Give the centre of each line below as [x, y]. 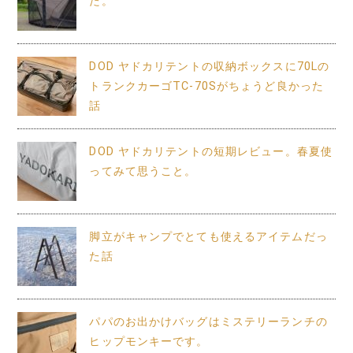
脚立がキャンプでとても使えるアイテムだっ [208, 236]
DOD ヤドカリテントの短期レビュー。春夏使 [211, 151]
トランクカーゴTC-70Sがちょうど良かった [207, 86]
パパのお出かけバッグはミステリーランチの [208, 321]
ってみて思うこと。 [143, 171]
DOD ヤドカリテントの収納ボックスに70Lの [210, 66]
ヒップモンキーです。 [149, 341]
